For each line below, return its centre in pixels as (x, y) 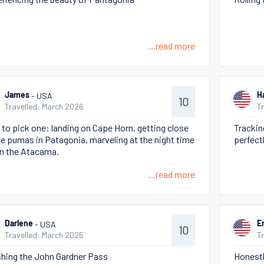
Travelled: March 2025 (44, 235)
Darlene (19, 224)
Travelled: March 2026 (44, 106)
